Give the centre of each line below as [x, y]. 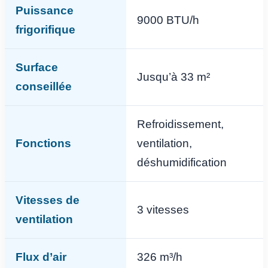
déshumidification [182, 162]
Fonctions [43, 143]
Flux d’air [41, 257]
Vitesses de [48, 200]
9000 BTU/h [168, 20]
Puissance [45, 10]
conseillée [44, 86]
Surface [37, 67]
